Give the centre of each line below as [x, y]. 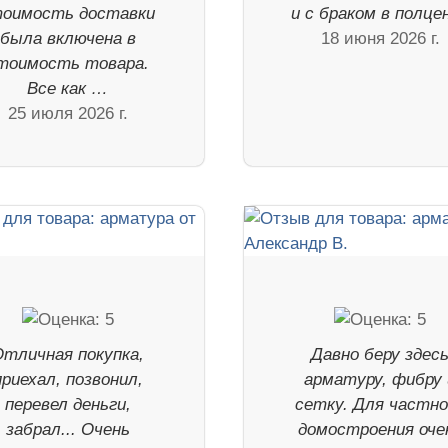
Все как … [68, 88]
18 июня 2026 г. [380, 38]
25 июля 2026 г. [67, 113]
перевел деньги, [67, 404]
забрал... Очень [67, 429]
